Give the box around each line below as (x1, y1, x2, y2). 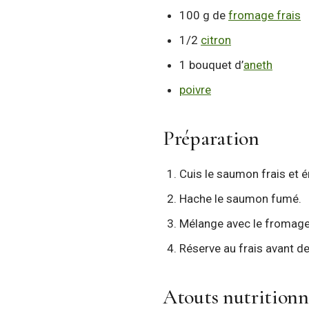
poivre (179, 83, 211, 97)
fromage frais (228, 8, 301, 22)
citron (201, 33, 231, 47)
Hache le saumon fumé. (179, 192, 301, 206)
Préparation (163, 126, 259, 151)
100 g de (179, 8, 228, 22)
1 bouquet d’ (179, 58, 243, 72)
